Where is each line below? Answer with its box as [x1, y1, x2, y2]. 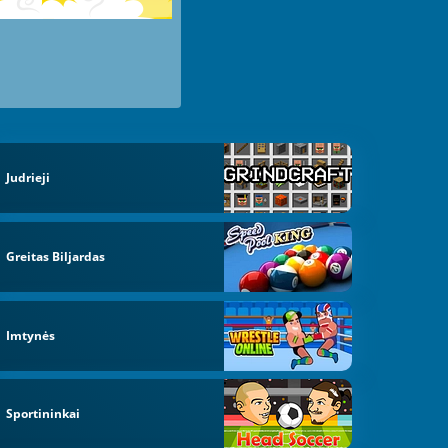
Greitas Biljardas [6, 247, 106, 265]
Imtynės [6, 326, 56, 344]
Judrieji [6, 169, 51, 187]
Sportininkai [6, 405, 81, 423]
